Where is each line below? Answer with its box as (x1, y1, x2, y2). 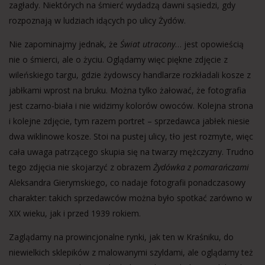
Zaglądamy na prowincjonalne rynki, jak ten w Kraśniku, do (9, 231, 234, 243)
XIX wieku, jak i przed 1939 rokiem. (9, 208, 141, 219)
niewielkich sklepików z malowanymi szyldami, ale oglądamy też (9, 247, 253, 258)
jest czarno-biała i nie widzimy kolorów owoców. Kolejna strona (9, 100, 253, 111)
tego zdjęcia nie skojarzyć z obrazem (9, 161, 153, 173)
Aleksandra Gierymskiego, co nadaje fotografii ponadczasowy (9, 177, 245, 188)
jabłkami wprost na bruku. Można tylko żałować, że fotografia (9, 85, 246, 96)
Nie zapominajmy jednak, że (9, 38, 120, 50)
